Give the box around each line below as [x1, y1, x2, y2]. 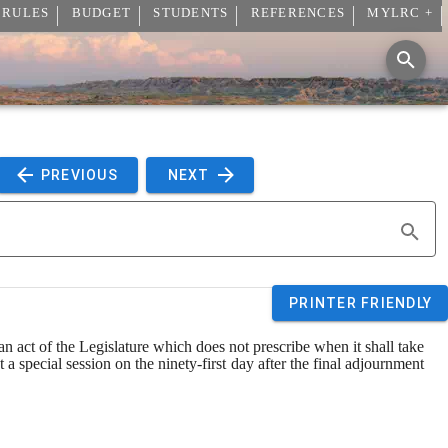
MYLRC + [367, 6, 433, 21]
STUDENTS [153, 6, 229, 21]
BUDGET [71, 6, 131, 21]
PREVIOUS [40, 167, 123, 183]
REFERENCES [250, 6, 345, 21]
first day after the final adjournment [202, 355, 424, 372]
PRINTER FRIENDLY [289, 295, 432, 311]
